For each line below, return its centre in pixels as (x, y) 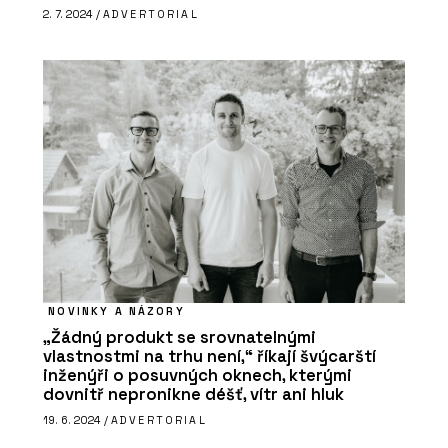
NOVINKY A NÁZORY (116, 310)
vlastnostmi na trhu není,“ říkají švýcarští (209, 356)
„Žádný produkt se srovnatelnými (179, 337)
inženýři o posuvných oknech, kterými (197, 375)
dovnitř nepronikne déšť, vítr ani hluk (193, 394)
